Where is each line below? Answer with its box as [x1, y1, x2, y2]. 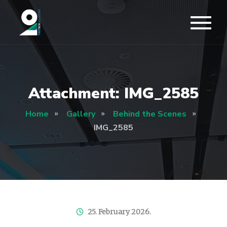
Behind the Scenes [112, 108, 186, 120]
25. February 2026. [87, 207, 151, 216]
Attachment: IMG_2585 [28, 83, 199, 104]
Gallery [66, 108, 95, 120]
